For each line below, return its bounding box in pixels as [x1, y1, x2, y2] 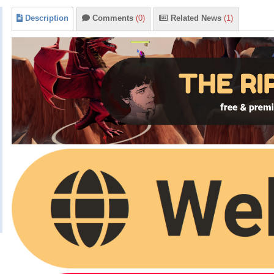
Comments [92, 13, 136, 23]
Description [25, 13, 68, 23]
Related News [171, 13, 224, 23]
